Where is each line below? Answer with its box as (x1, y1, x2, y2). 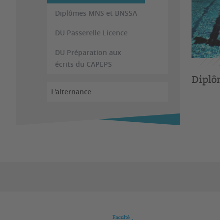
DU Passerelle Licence (55, 28, 128, 37)
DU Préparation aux (55, 48, 121, 57)
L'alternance (51, 87, 91, 96)
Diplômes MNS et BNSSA (55, 8, 137, 18)
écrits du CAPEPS (55, 59, 112, 69)
